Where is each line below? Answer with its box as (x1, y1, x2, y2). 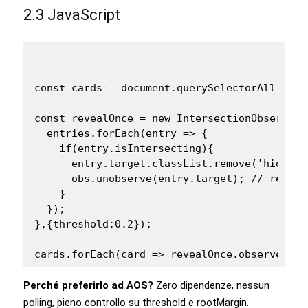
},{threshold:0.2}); (34, 217, 152, 230)
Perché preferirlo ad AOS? (23, 278, 153, 291)
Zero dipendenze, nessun (153, 278, 269, 291)
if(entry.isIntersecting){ (34, 142, 214, 155)
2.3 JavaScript (23, 5, 120, 23)
